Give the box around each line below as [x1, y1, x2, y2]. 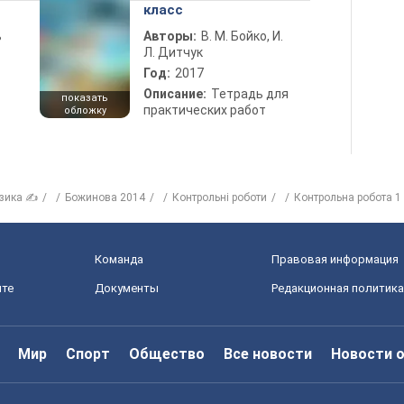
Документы [95, 281, 159, 295]
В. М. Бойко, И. [201, 29, 283, 43]
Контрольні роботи [172, 191, 267, 204]
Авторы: [143, 29, 197, 43]
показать [61, 92, 108, 104]
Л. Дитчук [143, 45, 203, 60]
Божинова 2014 [65, 191, 145, 204]
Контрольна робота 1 [294, 191, 401, 204]
